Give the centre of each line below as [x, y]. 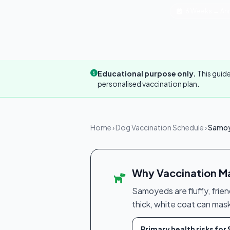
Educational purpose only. [147, 73]
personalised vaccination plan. [148, 84]
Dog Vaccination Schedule [160, 127]
